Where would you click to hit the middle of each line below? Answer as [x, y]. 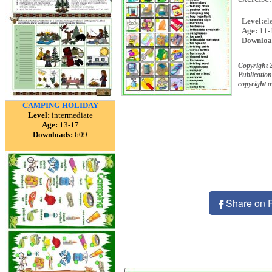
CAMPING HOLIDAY [60, 105]
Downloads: [53, 134]
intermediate [71, 115]
